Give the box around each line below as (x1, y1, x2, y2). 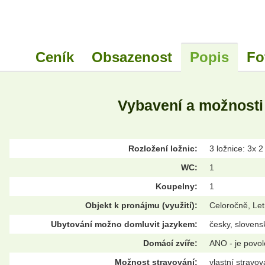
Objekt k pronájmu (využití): (85, 200, 198, 210)
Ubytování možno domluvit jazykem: (51, 219, 198, 229)
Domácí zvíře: (143, 238, 198, 248)
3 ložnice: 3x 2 (209, 143, 263, 153)
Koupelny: (156, 181, 198, 191)
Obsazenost (92, 49, 172, 66)
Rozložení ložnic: (128, 143, 198, 153)
